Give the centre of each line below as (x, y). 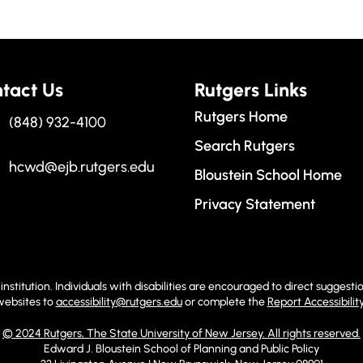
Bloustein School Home (269, 175)
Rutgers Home (241, 117)
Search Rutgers (245, 146)
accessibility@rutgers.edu (119, 302)
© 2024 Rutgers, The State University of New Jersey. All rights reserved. (181, 334)
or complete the (224, 302)
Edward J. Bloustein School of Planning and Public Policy (181, 349)
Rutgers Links (251, 90)
